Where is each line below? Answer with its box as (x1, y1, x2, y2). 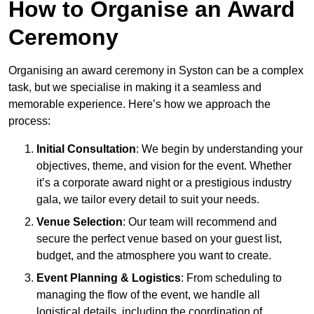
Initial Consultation (36, 143, 136, 156)
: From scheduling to (181, 272, 282, 285)
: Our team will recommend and (123, 216, 277, 228)
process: (8, 115, 50, 128)
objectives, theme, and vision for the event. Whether (36, 160, 292, 172)
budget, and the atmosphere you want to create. (36, 250, 271, 262)
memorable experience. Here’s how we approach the (8, 98, 271, 111)
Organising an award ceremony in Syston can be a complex (8, 64, 303, 77)
